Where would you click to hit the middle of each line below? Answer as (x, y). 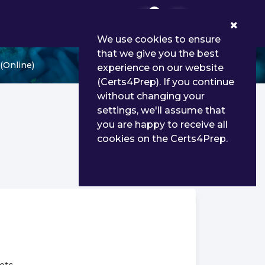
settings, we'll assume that (161, 110)
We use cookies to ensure (159, 39)
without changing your (151, 96)
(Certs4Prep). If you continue (166, 82)
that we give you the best (158, 54)
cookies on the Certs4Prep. (162, 139)
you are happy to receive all (162, 125)
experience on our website (160, 68)
